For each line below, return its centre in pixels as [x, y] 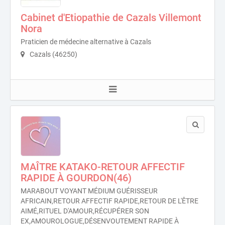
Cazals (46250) [53, 54]
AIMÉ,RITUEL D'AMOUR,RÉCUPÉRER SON [85, 211]
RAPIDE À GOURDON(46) [76, 178]
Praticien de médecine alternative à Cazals [86, 42]
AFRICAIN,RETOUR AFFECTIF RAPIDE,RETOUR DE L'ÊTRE [109, 201]
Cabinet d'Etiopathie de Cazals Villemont [111, 18]
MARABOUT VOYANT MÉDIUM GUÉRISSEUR [89, 191]
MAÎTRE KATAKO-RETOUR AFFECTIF [103, 167]
